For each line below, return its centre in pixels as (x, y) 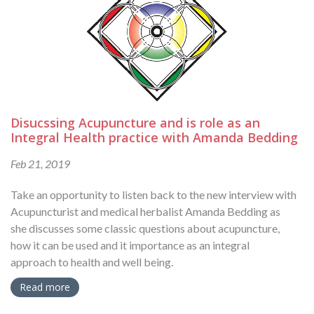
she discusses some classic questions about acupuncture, (145, 228)
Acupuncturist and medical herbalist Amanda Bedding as (145, 212)
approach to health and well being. (92, 262)
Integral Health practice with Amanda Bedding (154, 138)
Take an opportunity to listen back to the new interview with (153, 195)
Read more (45, 287)
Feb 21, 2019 (40, 164)
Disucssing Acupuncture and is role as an (135, 123)
